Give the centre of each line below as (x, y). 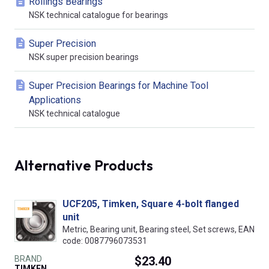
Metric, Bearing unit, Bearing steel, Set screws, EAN (159, 230)
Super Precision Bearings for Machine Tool (119, 86)
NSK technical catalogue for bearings (98, 15)
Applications (55, 100)
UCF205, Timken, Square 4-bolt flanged (151, 204)
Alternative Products (84, 165)
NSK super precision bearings (84, 57)
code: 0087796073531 (105, 241)
